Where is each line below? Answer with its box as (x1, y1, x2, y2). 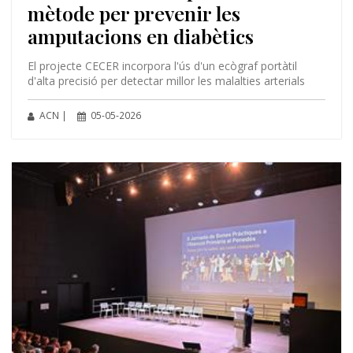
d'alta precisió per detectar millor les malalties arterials (27, 72, 305, 88)
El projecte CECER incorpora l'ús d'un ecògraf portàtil (27, 58, 297, 73)
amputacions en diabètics (27, 22, 254, 49)
